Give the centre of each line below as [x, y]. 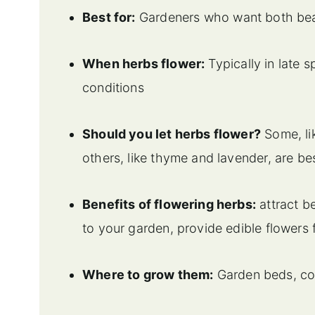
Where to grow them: [148, 274]
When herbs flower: [144, 63]
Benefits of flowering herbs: [169, 204]
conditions [113, 87]
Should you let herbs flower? [172, 134]
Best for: [109, 17]
